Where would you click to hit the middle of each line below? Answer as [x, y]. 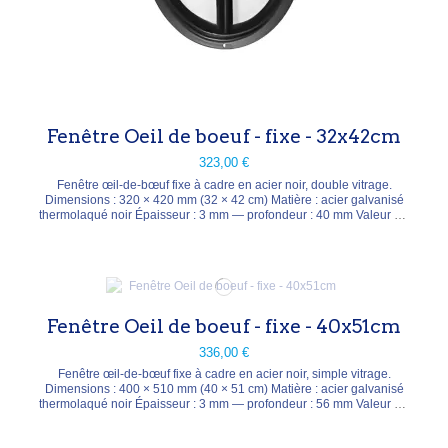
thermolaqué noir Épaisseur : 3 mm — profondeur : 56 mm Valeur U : [224, 404]
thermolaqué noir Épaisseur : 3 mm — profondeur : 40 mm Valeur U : [224, 215]
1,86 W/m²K [224, 230]
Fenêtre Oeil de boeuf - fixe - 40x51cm [224, 326]
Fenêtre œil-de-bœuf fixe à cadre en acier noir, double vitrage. [224, 185]
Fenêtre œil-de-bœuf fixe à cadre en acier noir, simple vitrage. [224, 374]
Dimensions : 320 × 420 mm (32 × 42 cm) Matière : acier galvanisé [224, 200]
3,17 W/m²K [224, 419]
